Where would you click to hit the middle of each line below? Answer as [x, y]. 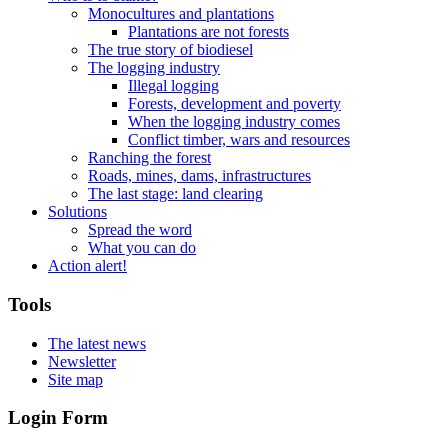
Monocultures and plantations [181, 14]
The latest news [97, 343]
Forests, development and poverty [234, 104]
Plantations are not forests [208, 32]
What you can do [142, 248]
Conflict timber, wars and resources [239, 140]
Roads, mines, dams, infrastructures [199, 176]
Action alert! [87, 266]
